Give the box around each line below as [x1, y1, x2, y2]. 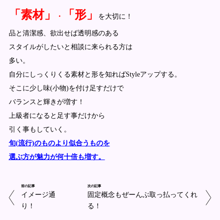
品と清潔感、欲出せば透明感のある [8, 29, 119, 37]
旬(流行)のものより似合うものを [8, 139, 110, 147]
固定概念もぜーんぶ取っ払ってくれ [87, 191, 198, 198]
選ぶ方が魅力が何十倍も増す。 [8, 153, 105, 161]
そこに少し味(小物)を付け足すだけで [8, 84, 124, 92]
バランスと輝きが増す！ [8, 98, 84, 106]
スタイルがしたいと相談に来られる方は [8, 43, 133, 51]
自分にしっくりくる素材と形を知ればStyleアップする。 [8, 70, 181, 78]
